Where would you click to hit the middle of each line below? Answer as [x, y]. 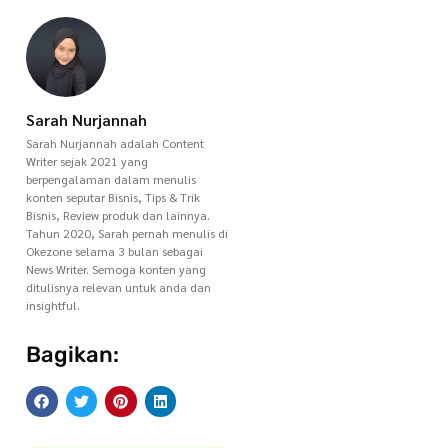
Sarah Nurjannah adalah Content [115, 142]
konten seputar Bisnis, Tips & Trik [113, 196]
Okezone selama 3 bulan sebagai [114, 250]
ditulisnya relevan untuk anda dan [118, 286]
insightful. [53, 304]
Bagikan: [72, 354]
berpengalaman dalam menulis [111, 178]
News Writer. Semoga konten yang [116, 268]
